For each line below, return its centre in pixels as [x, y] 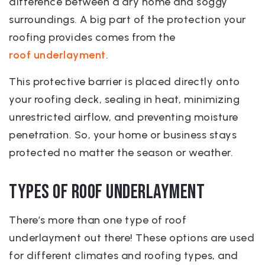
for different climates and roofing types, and [124, 256]
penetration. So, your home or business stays [123, 135]
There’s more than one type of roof [98, 220]
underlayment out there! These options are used [132, 238]
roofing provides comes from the [92, 37]
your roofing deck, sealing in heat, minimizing [124, 99]
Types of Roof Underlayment [107, 192]
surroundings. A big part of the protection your [127, 20]
